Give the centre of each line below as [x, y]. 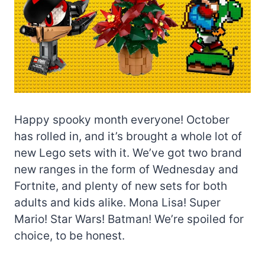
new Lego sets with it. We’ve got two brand [128, 153]
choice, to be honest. [70, 235]
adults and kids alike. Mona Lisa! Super [117, 202]
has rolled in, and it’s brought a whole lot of [128, 136]
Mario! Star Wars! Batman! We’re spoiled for [129, 219]
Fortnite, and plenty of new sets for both [121, 186]
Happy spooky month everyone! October [122, 119]
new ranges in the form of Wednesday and [126, 169]
